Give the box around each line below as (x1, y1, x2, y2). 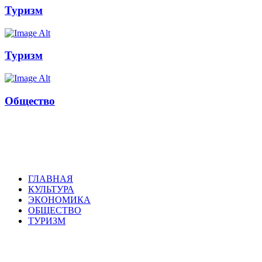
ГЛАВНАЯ (28, 173, 73, 184)
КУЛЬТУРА (28, 184, 74, 194)
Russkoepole (5, 136, 86, 156)
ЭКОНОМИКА (28, 194, 91, 205)
